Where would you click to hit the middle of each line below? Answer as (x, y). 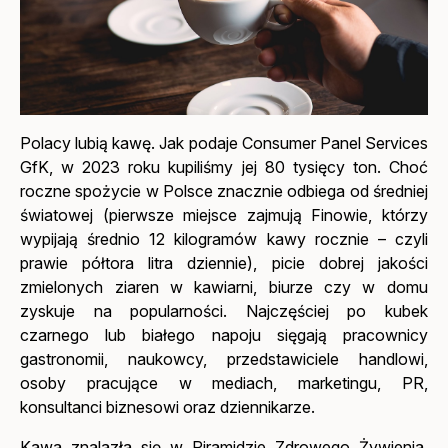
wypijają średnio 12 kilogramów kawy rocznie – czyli (224, 238)
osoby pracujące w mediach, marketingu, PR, (224, 382)
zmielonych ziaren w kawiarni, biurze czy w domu (224, 286)
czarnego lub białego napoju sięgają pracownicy (224, 334)
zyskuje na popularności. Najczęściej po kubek (224, 310)
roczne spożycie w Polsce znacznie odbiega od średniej (224, 190)
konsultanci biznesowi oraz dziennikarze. (170, 406)
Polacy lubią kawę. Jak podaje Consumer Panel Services (224, 142)
